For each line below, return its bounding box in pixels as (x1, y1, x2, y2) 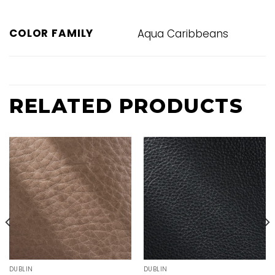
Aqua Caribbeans (137, 26, 229, 42)
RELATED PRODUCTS (9, 94, 244, 118)
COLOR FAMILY (9, 26, 94, 41)
